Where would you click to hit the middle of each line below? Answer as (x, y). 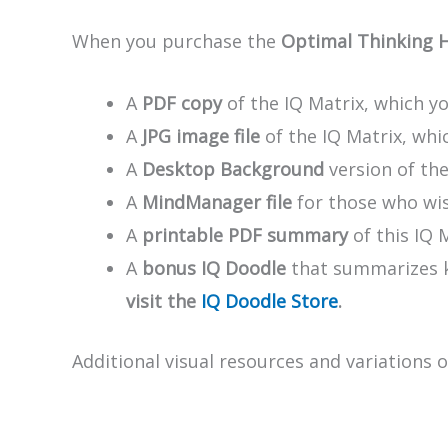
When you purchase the (176, 41)
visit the (163, 300)
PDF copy (182, 102)
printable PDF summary (245, 234)
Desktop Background (233, 168)
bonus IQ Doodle (214, 267)
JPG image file (201, 135)
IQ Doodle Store (269, 300)
